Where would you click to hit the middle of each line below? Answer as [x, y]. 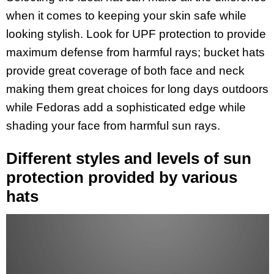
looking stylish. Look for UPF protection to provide [136, 34]
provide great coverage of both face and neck [125, 70]
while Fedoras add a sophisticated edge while [126, 107]
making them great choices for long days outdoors [137, 89]
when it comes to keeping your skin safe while [126, 15]
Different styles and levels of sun [129, 158]
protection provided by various [122, 177]
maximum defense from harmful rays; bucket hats [135, 52]
